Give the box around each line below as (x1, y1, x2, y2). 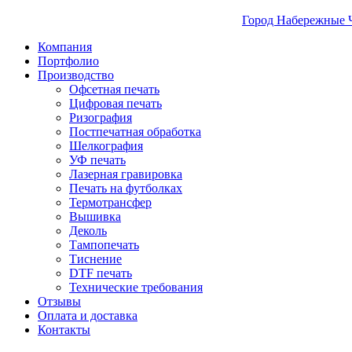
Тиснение (69, 252, 122, 266)
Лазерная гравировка (69, 167, 182, 181)
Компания (38, 40, 92, 54)
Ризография (69, 111, 132, 125)
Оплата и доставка (38, 309, 137, 323)
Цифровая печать (69, 97, 162, 111)
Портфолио (38, 54, 99, 68)
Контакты (38, 323, 90, 337)
